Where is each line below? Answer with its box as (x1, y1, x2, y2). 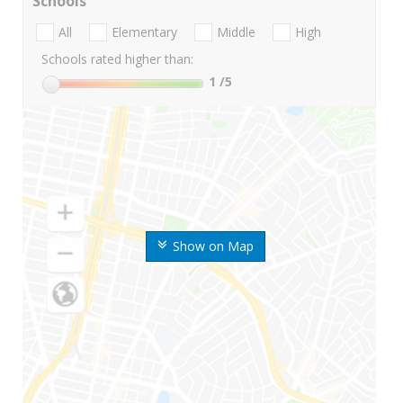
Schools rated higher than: (41, 50, 193, 68)
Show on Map (172, 237, 254, 255)
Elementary (112, 23, 177, 41)
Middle (217, 23, 255, 41)
